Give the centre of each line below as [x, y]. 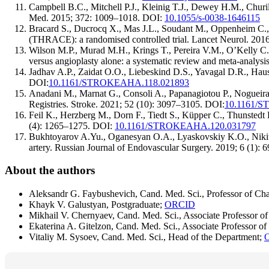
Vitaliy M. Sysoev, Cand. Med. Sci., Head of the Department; [147, 237]
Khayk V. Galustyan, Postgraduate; [97, 205]
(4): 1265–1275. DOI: [72, 125]
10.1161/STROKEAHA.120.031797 [185, 125]
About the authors [50, 171]
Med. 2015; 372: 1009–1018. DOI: [97, 17]
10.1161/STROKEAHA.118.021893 [119, 82]
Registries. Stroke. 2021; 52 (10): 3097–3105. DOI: [127, 104]
